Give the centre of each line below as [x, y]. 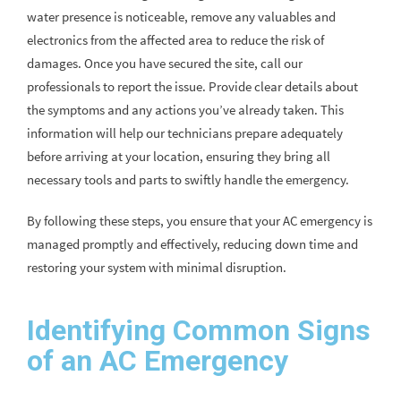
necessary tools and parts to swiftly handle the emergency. [188, 180]
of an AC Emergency [158, 361]
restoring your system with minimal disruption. [157, 268]
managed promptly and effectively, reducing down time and [192, 244]
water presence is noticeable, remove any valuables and [181, 17]
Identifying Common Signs [199, 331]
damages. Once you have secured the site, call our [165, 64]
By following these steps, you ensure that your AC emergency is [200, 221]
